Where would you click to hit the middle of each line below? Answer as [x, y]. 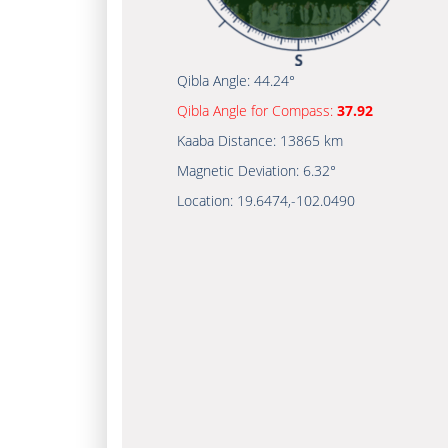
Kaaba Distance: [228, 140]
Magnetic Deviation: [240, 170]
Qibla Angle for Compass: [257, 110]
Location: [207, 200]
